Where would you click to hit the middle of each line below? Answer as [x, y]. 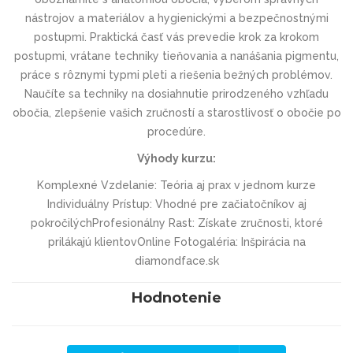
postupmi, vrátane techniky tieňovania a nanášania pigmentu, [176, 56]
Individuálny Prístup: [99, 204]
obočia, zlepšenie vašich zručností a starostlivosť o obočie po [176, 112]
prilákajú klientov [92, 242]
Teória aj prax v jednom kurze [236, 185]
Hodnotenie [176, 297]
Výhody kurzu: [176, 158]
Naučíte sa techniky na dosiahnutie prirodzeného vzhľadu [176, 93]
